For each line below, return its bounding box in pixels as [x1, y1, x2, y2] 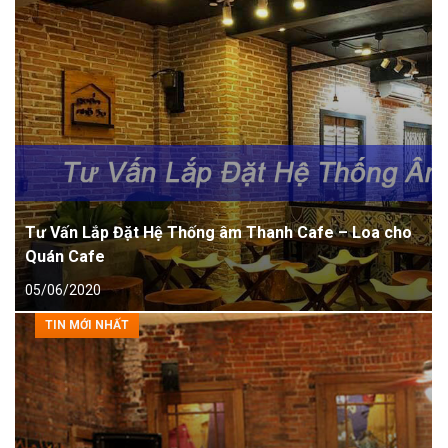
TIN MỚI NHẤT [45, 318, 129, 332]
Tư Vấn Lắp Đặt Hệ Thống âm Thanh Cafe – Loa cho [25, 223, 412, 242]
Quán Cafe [25, 247, 105, 266]
